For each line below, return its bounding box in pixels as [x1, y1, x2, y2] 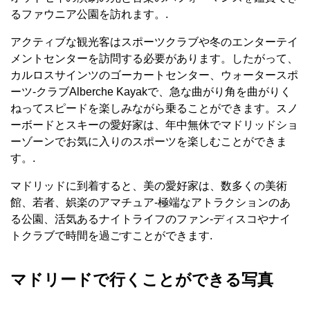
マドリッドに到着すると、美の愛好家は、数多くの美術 [10, 179, 287, 192]
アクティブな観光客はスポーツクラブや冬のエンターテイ [10, 35, 298, 48]
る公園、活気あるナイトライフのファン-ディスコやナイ [10, 212, 291, 225]
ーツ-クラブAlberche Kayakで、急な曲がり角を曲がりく [10, 85, 291, 98]
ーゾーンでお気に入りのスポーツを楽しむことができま [10, 135, 287, 147]
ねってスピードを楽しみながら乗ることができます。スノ [10, 102, 298, 114]
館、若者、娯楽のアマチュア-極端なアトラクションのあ [10, 196, 291, 208]
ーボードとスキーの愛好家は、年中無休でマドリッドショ [10, 118, 298, 131]
